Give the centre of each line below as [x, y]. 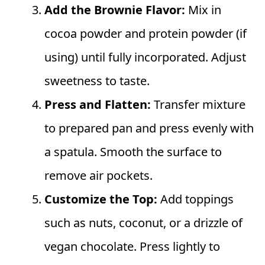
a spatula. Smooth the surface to [133, 152]
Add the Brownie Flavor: [115, 10]
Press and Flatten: [98, 105]
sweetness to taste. [97, 81]
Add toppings [195, 199]
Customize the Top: [101, 199]
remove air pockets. [98, 176]
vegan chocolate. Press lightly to [132, 247]
